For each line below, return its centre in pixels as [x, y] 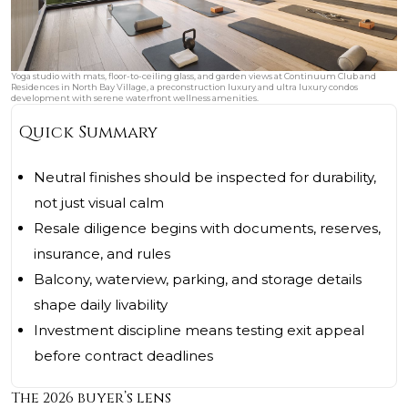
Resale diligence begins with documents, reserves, [207, 229]
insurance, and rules [102, 254]
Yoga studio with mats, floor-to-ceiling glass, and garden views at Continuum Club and [194, 76]
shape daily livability [101, 305]
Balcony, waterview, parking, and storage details [198, 280]
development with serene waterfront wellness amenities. [135, 98]
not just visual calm [99, 203]
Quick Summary [88, 133]
